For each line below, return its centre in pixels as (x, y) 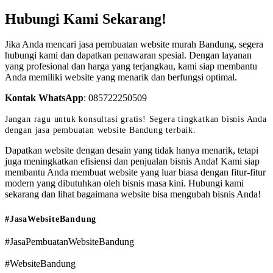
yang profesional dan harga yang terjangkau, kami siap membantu (131, 66)
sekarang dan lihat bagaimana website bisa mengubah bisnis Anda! (133, 194)
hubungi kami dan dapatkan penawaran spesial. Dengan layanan (128, 55)
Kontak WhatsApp (44, 98)
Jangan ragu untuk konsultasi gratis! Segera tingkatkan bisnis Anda (136, 119)
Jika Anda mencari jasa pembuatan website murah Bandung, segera (134, 44)
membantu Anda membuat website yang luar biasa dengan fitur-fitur (135, 172)
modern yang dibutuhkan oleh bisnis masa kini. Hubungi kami (124, 183)
